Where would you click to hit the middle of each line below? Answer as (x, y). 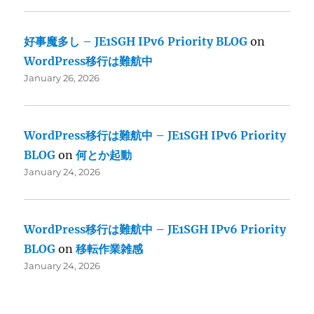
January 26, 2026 (62, 78)
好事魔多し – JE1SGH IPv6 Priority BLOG (136, 42)
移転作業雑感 (110, 249)
